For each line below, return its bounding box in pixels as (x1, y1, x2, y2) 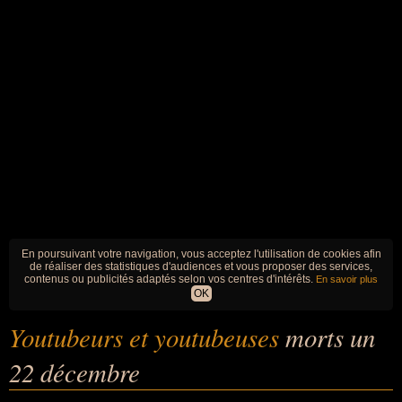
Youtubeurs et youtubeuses (9, 319, 285, 354)
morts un (285, 319, 375, 354)
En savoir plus (316, 274, 378, 284)
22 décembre (9, 354, 140, 389)
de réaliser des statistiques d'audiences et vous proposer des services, (30, 260, 372, 273)
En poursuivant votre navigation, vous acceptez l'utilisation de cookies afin (21, 248, 381, 260)
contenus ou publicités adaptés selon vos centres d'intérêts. (24, 273, 316, 285)
